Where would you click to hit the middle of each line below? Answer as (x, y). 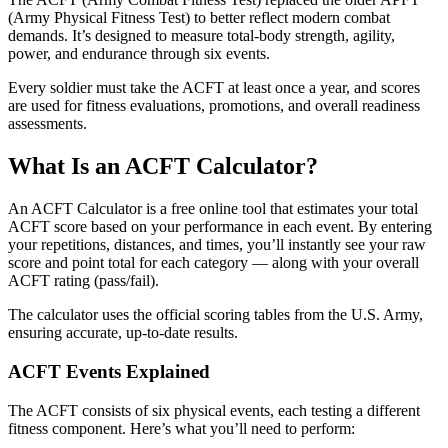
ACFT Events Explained (109, 371)
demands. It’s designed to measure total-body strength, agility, (201, 36)
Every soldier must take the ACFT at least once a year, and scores (214, 88)
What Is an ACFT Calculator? (163, 166)
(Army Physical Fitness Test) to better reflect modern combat (199, 18)
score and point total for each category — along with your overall (213, 263)
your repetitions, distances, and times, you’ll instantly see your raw (217, 245)
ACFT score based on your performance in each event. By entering (220, 227)
